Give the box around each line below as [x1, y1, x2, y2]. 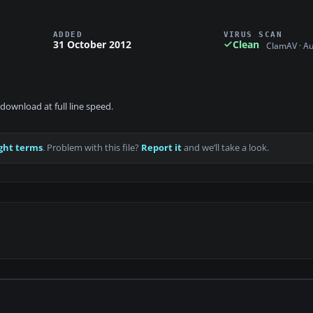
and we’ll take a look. [182, 142, 269, 154]
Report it [141, 142, 182, 154]
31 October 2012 [53, 37, 131, 51]
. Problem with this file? [43, 142, 141, 154]
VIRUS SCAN [223, 29, 283, 38]
